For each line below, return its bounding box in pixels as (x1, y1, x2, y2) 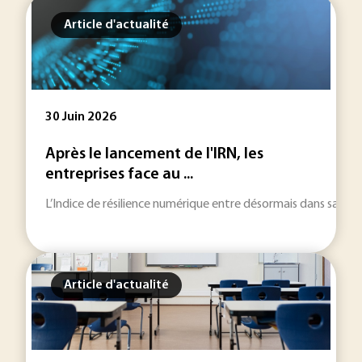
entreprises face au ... (45, 166, 193, 183)
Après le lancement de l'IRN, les (45, 146, 263, 162)
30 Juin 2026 (45, 111, 116, 124)
